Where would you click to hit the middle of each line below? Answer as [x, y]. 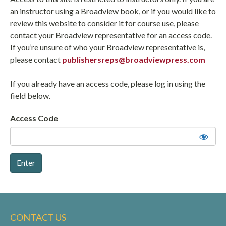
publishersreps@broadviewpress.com [134, 59]
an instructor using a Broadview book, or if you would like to [113, 11]
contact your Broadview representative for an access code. [111, 35]
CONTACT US [38, 217]
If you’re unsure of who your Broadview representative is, [107, 47]
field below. [30, 96]
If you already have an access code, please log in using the [108, 83]
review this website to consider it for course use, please [104, 23]
